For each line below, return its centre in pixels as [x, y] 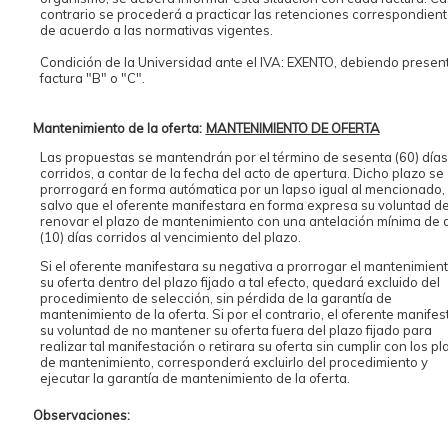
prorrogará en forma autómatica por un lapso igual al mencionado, [242, 189]
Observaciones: [81, 415]
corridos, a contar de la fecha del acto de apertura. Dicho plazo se [241, 173]
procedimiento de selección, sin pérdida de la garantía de [215, 298]
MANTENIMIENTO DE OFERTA [292, 128]
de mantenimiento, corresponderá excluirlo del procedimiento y [233, 362]
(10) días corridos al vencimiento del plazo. [170, 237]
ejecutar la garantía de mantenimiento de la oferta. [194, 378]
